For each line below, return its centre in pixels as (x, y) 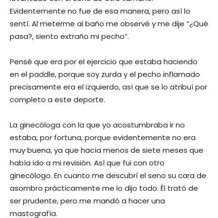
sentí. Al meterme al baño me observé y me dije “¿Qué (109, 23)
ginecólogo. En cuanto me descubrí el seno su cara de (108, 175)
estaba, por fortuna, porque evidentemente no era (103, 137)
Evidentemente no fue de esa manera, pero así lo (100, 11)
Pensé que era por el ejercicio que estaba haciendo (104, 61)
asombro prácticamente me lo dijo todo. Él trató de (104, 188)
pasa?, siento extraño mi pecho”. (69, 36)
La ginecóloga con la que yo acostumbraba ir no (97, 125)
